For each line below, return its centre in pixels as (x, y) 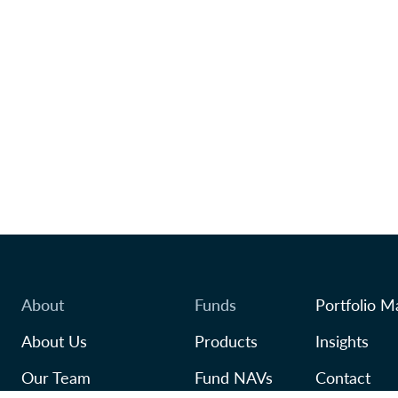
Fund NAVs (234, 378)
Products (226, 341)
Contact (343, 378)
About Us (54, 341)
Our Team (56, 378)
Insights (342, 341)
